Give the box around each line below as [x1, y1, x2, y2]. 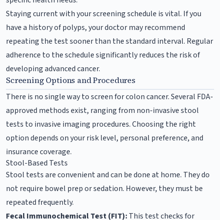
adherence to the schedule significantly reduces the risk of [6, 49, 200, 60]
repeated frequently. [6, 196, 74, 208]
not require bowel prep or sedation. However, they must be [6, 183, 203, 194]
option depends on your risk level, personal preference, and [6, 132, 203, 143]
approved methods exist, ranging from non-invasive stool [6, 105, 199, 116]
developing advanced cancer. [6, 63, 100, 74]
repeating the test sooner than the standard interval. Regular [6, 35, 213, 47]
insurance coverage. [6, 146, 72, 157]
